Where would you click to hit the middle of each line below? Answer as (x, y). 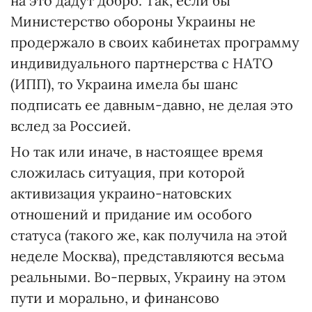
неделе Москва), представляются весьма (147, 256)
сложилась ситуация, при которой (128, 172)
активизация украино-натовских (121, 193)
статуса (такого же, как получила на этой (149, 235)
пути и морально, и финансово (115, 298)
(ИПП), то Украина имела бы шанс (124, 84)
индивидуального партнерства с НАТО (142, 63)
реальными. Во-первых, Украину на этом (148, 277)
